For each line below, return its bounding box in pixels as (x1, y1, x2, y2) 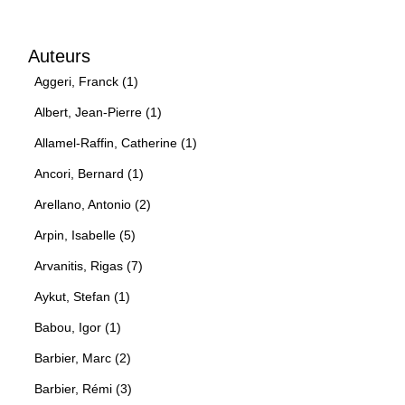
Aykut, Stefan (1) (34, 288, 130, 304)
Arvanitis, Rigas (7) (34, 258, 143, 273)
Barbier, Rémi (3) (34, 381, 132, 396)
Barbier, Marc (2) (34, 350, 131, 365)
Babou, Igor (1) (34, 319, 121, 334)
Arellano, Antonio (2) (34, 196, 151, 212)
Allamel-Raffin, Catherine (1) (34, 135, 197, 150)
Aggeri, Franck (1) (34, 73, 138, 89)
